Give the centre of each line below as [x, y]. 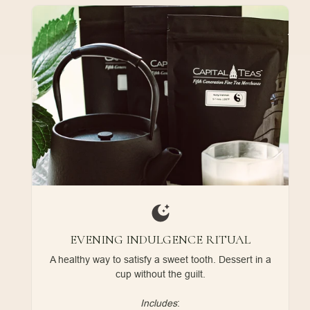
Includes [159, 303]
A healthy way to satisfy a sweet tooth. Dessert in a [160, 259]
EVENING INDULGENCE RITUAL [160, 239]
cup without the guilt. [160, 274]
